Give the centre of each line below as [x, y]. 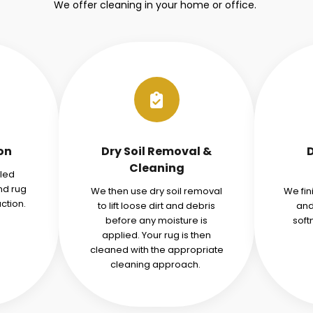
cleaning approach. [156, 264]
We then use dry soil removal [156, 191]
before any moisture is [156, 220]
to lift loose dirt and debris [156, 206]
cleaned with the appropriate [156, 250]
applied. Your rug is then [156, 235]
